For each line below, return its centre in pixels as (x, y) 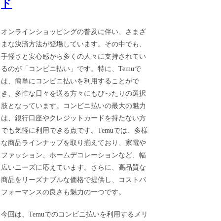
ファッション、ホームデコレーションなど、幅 (74, 155)
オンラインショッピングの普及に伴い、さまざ (74, 32)
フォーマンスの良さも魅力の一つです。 (63, 192)
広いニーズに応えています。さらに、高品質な (74, 168)
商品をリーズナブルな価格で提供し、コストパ (74, 180)
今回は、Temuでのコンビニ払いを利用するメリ (75, 214)
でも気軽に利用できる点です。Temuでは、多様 (75, 131)
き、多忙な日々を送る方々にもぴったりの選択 (74, 94)
